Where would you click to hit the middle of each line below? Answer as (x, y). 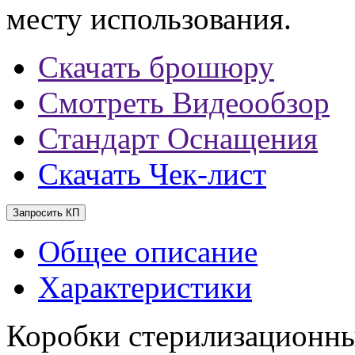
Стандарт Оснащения (178, 138)
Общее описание (148, 251)
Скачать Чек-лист (152, 174)
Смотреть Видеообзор (184, 102)
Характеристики (145, 287)
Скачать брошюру (156, 67)
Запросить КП (46, 212)
